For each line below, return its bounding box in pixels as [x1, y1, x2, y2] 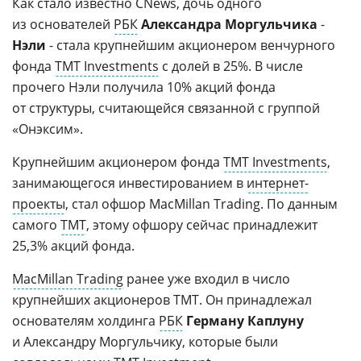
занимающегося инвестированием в [12, 174, 247, 192]
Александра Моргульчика [141, 15, 317, 33]
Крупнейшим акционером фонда [12, 153, 223, 171]
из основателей [12, 15, 114, 33]
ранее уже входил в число [123, 270, 290, 288]
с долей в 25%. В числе [159, 57, 303, 75]
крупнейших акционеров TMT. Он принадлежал [12, 291, 312, 309]
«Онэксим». [12, 120, 83, 138]
